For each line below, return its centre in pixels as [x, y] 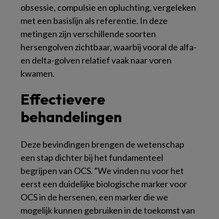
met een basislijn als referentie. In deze [94, 20]
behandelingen [71, 117]
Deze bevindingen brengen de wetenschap [102, 144]
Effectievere [63, 99]
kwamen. [38, 73]
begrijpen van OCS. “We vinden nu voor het [102, 170]
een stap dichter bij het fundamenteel [92, 157]
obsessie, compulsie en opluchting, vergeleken [108, 7]
